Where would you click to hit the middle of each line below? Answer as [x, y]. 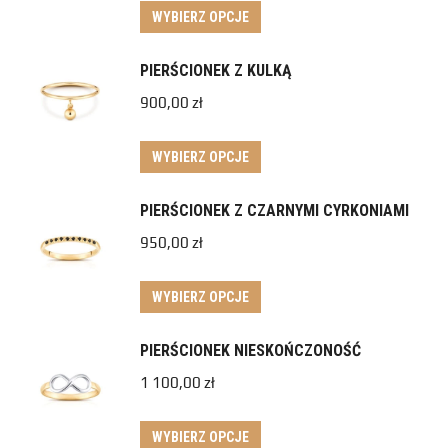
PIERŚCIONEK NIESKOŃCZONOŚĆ [250, 350]
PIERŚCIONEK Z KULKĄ [216, 70]
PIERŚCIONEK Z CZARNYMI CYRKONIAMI [274, 210]
